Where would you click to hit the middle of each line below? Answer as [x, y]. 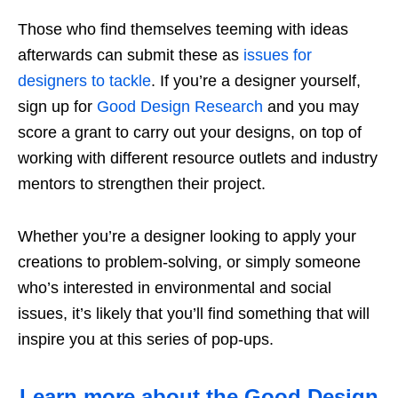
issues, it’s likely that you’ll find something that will [194, 313]
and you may [311, 106]
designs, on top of [298, 132]
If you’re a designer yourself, [260, 80]
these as [209, 55]
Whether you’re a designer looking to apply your [187, 236]
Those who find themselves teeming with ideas [183, 29]
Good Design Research [180, 106]
